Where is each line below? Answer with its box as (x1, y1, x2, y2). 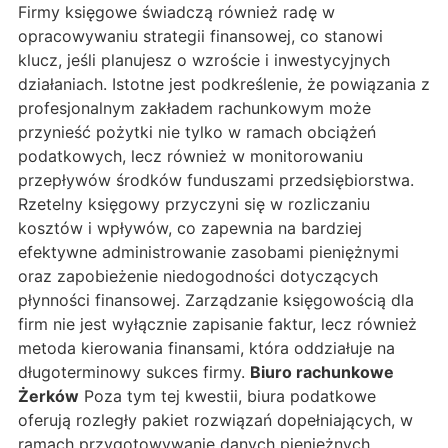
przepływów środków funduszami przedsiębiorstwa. (18, 170, 414, 191)
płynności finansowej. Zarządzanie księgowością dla (18, 290, 414, 311)
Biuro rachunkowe (250, 362, 394, 383)
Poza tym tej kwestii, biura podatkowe (79, 386, 376, 407)
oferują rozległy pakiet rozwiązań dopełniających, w (18, 410, 413, 431)
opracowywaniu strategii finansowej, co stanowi (18, 26, 383, 47)
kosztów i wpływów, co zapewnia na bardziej (18, 218, 362, 239)
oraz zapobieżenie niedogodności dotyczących (18, 266, 378, 287)
